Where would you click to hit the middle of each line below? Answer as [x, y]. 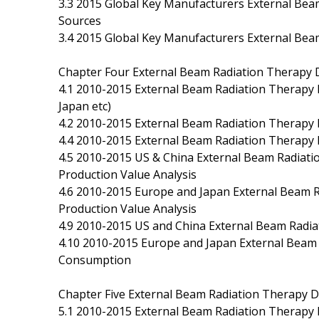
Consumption [95, 260]
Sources [80, 20]
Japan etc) [85, 106]
